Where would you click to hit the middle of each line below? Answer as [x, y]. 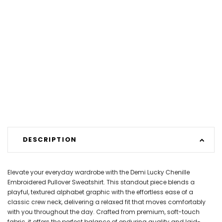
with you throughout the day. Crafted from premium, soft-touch [104, 212]
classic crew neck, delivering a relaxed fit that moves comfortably [107, 202]
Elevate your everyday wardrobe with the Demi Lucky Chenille [99, 172]
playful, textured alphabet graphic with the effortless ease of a [100, 192]
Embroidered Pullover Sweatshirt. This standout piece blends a [101, 182]
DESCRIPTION [50, 140]
